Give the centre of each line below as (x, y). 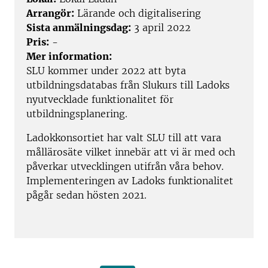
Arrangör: (50, 13)
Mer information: (69, 57)
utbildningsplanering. (77, 114)
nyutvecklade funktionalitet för (100, 100)
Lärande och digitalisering (138, 13)
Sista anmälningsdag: (79, 28)
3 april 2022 (161, 28)
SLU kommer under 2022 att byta (106, 71)
